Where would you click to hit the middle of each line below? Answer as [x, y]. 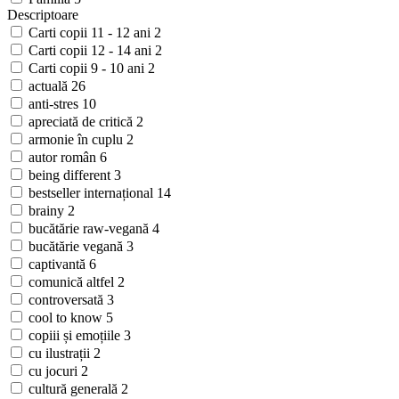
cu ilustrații [61, 354]
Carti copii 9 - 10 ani [88, 69]
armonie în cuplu [77, 140]
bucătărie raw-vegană [90, 229]
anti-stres [55, 104]
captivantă [59, 265]
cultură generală [75, 389]
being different [71, 175]
